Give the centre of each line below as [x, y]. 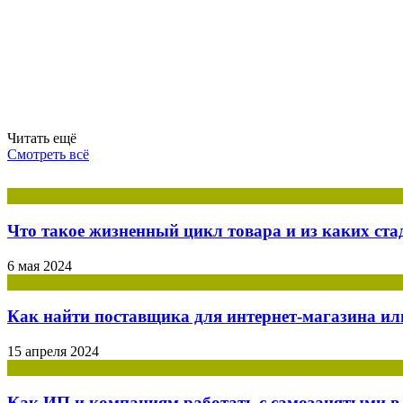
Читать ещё [42, 139]
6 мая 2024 [40, 265]
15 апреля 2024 [53, 352]
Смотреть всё [48, 155]
